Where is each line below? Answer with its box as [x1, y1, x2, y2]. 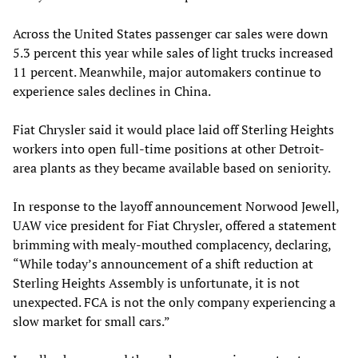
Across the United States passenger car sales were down [13, 24, 328, 42]
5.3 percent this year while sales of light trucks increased [13, 43, 333, 62]
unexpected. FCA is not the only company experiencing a [13, 292, 336, 311]
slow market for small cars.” [13, 312, 170, 330]
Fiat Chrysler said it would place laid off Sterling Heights [13, 120, 334, 138]
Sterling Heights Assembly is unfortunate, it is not [13, 273, 300, 292]
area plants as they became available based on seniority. [13, 158, 331, 177]
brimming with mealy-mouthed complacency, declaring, [13, 235, 331, 253]
